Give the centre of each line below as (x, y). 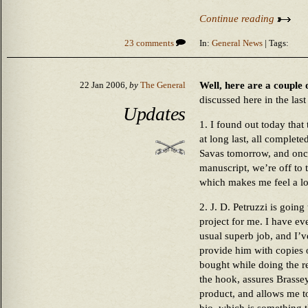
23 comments (150, 43)
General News (237, 43)
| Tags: (276, 43)
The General (163, 85)
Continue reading (238, 19)
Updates (154, 113)
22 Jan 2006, (104, 85)
